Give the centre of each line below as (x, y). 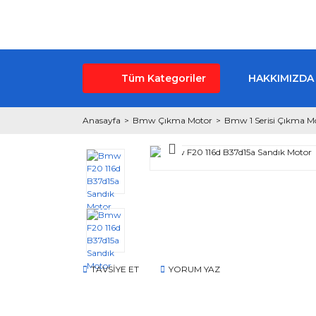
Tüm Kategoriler (164, 78)
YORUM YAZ (194, 269)
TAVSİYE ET (115, 269)
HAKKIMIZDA (281, 78)
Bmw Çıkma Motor (172, 120)
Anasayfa (102, 120)
